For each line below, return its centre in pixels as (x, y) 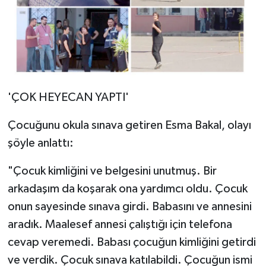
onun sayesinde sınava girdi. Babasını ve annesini (129, 207)
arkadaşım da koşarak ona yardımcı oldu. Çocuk (127, 189)
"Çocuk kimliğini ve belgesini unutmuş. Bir (112, 171)
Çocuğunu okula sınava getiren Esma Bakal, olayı (129, 126)
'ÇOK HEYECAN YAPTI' (68, 98)
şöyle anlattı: (40, 143)
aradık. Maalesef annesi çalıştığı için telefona (120, 225)
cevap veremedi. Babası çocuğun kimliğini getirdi (132, 243)
